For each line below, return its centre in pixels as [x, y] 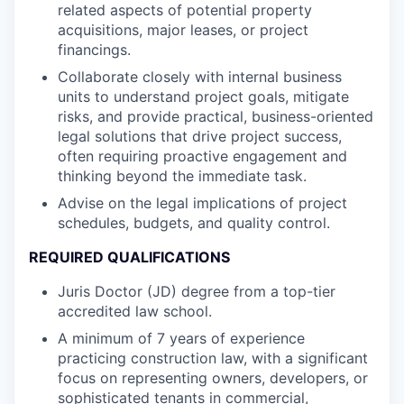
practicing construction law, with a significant [213, 358]
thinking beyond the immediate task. [182, 176]
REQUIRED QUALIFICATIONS [129, 257]
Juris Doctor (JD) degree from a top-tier [197, 291]
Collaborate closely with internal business [200, 77]
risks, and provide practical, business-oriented [216, 116]
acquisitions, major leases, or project [183, 30]
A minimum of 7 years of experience [181, 338]
